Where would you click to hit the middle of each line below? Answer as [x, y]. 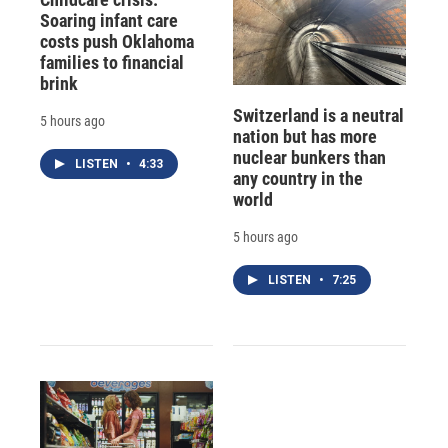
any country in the [297, 178]
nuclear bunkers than [309, 157]
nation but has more [304, 136]
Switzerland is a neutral [318, 115]
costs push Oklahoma [117, 41]
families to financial [112, 62]
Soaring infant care [109, 20]
